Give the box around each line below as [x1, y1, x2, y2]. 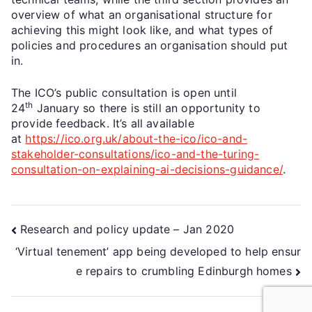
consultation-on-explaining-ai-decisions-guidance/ [11, 162, 283, 176]
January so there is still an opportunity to [33, 100, 260, 115]
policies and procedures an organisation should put [11, 38, 288, 52]
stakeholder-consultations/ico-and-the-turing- [11, 146, 260, 161]
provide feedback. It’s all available [11, 116, 194, 130]
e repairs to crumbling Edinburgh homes [75, 264, 292, 279]
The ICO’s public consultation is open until [11, 85, 237, 100]
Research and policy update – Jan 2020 [20, 222, 235, 237]
